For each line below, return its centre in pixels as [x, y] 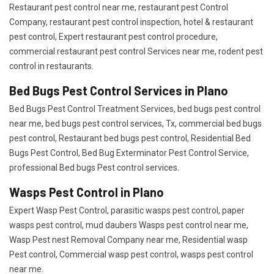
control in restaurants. [51, 66]
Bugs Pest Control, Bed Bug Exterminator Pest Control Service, [129, 153]
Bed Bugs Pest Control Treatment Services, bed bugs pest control [135, 109]
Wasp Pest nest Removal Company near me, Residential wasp [128, 240]
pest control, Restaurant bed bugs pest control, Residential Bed [130, 138]
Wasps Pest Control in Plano [87, 192]
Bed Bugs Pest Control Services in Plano [119, 91]
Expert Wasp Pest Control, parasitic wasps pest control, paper [127, 210]
